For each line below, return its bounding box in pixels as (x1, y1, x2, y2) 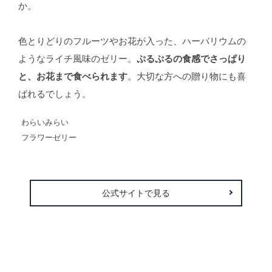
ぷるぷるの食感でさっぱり (136, 54, 246, 64)
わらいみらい (21, 118, 69, 127)
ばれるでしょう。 (18, 89, 91, 100)
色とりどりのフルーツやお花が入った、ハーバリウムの (18, 36, 246, 47)
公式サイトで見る (101, 188, 170, 199)
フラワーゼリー (21, 134, 76, 143)
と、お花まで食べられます (18, 72, 127, 82)
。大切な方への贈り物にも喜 (127, 72, 246, 82)
